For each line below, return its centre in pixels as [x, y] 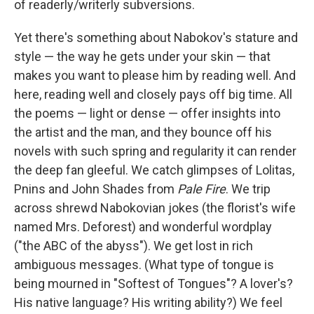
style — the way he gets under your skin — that [142, 56]
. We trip [248, 189]
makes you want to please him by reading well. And [155, 75]
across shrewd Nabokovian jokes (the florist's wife [155, 208]
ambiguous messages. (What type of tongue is [144, 265]
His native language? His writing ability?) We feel [148, 302]
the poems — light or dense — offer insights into [147, 113]
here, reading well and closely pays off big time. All [153, 94]
